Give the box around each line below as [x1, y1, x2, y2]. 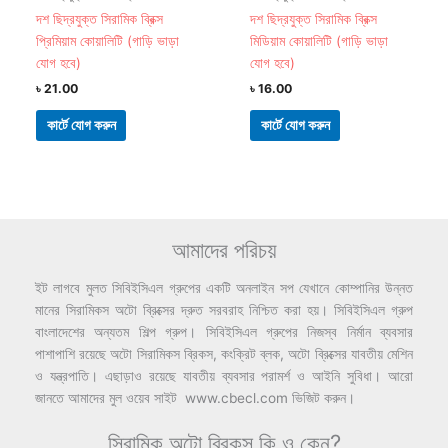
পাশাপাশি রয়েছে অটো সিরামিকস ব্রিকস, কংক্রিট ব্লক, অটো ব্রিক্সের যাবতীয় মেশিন [35, 345, 413, 362]
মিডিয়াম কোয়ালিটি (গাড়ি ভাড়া [250, 33, 389, 50]
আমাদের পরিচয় [171, 235, 277, 263]
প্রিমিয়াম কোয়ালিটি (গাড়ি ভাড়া [36, 33, 180, 50]
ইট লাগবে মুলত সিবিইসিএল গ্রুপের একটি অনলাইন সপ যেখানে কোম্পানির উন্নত [35, 279, 413, 296]
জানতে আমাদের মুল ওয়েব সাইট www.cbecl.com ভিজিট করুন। [35, 389, 355, 406]
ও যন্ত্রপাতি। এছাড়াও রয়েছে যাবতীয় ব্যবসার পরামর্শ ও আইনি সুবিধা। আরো [35, 367, 413, 384]
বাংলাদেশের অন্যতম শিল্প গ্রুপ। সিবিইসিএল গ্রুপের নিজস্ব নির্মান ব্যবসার [35, 323, 413, 340]
